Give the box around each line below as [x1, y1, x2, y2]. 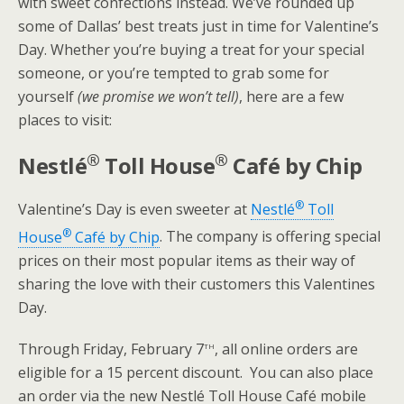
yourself [18, 87, 78, 106]
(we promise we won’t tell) [78, 87, 239, 106]
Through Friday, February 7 [18, 338, 204, 359]
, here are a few [239, 87, 344, 106]
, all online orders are [215, 338, 358, 359]
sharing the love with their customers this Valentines [18, 273, 375, 294]
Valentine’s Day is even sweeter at [18, 199, 251, 220]
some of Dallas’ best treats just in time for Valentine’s [18, 16, 379, 36]
